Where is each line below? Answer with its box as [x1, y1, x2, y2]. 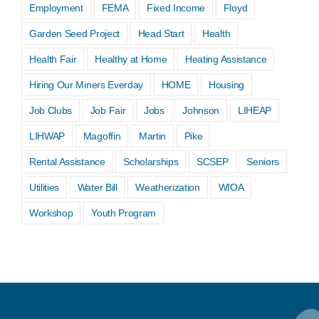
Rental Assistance [29, 155, 105, 167]
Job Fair [90, 104, 126, 116]
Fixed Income [146, 1, 206, 14]
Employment [29, 1, 83, 14]
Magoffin [83, 130, 121, 142]
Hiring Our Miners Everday [29, 78, 143, 90]
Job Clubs [29, 104, 73, 116]
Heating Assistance [185, 53, 267, 65]
